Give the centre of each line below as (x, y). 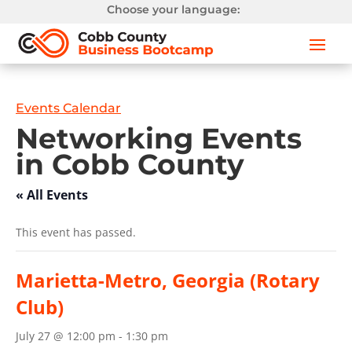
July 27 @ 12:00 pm (66, 336)
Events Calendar (68, 108)
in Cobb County (130, 165)
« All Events (52, 195)
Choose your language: (174, 9)
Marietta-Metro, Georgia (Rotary (168, 280)
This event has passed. (76, 233)
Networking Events (159, 139)
